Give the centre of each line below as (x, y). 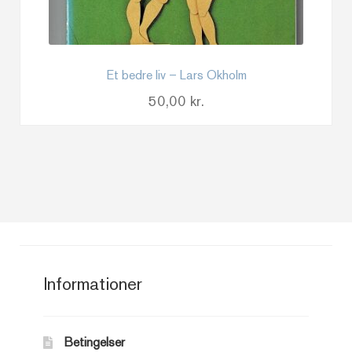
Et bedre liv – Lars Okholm (176, 75)
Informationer (93, 284)
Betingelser (95, 343)
